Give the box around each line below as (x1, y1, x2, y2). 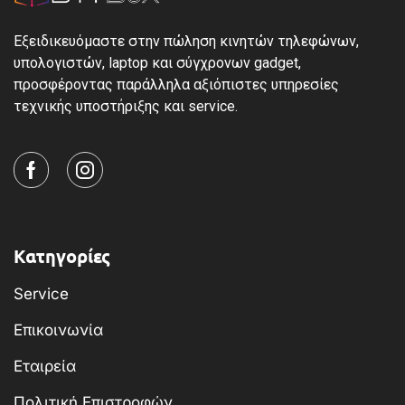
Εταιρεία (14, 357, 76, 376)
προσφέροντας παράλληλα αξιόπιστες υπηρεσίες (14, 75, 339, 93)
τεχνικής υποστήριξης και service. (14, 97, 238, 115)
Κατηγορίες (14, 244, 110, 268)
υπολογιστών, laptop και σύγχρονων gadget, (14, 53, 301, 71)
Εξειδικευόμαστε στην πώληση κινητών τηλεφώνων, (14, 32, 359, 50)
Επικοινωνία (14, 321, 103, 340)
